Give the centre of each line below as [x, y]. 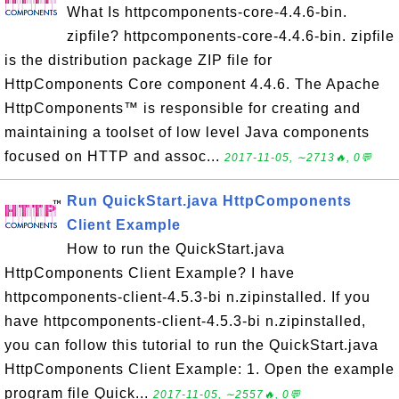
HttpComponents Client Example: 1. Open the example [199, 369]
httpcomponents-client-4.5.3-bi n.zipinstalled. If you [187, 297]
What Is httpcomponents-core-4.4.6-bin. [207, 12]
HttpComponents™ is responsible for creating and [183, 108]
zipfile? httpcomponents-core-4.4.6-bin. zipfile [231, 36]
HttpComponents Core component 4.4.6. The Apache [192, 84]
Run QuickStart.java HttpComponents [209, 201]
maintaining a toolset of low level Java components [187, 132]
